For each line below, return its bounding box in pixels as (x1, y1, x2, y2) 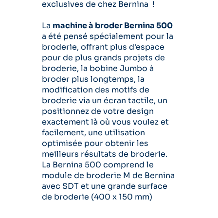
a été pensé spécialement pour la (42, 31, 173, 41)
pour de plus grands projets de (42, 53, 165, 63)
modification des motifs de (42, 85, 149, 95)
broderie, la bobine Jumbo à (42, 63, 154, 73)
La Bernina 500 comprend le (42, 160, 154, 170)
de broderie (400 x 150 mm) (42, 192, 152, 202)
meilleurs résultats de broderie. (42, 149, 167, 159)
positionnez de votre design (42, 106, 154, 116)
